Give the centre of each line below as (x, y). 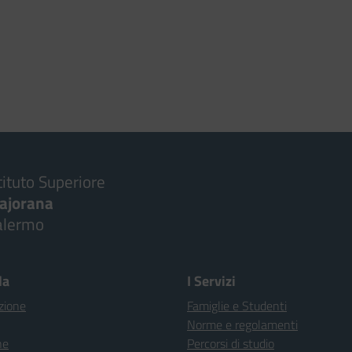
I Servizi (211, 281)
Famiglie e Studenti (237, 306)
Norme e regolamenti (242, 324)
